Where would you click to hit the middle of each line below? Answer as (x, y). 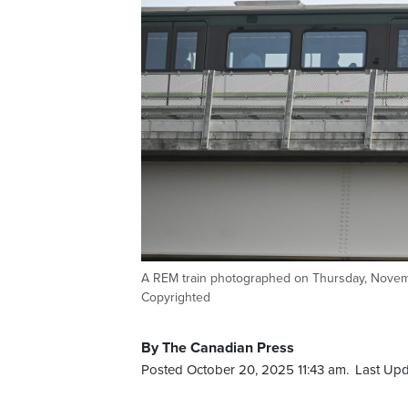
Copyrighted (176, 298)
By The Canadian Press (218, 348)
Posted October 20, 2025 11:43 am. (245, 370)
